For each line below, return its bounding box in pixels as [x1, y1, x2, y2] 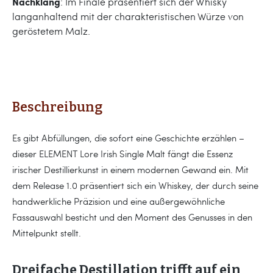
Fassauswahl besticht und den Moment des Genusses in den [12, 210, 252, 223]
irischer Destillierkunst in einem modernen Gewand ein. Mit [12, 163, 249, 175]
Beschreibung [12, 99, 102, 115]
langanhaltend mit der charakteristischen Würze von [12, 9, 244, 23]
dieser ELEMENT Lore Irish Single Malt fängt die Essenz [12, 147, 233, 160]
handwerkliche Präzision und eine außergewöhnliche [12, 194, 225, 207]
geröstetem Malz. [12, 24, 90, 37]
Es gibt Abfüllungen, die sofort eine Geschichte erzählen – [12, 131, 244, 144]
